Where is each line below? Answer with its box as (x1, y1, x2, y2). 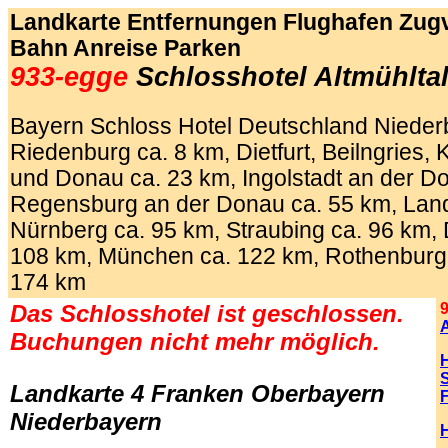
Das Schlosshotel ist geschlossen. (10, 300, 404, 327)
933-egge (10, 62, 128, 92)
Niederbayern (10, 408, 162, 435)
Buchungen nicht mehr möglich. (10, 328, 380, 355)
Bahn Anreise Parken (10, 36, 241, 61)
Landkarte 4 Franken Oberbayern (10, 380, 385, 407)
